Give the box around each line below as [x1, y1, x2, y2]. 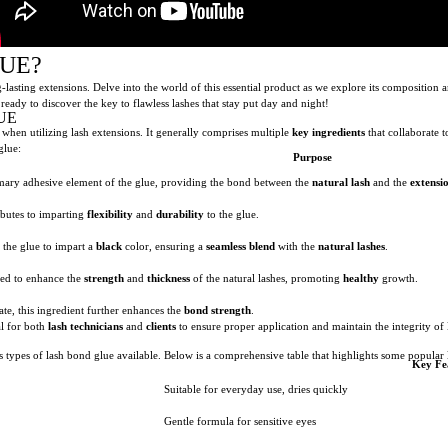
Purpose [292, 150, 332, 163]
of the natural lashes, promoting [190, 271, 343, 284]
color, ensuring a [122, 239, 206, 252]
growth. [379, 271, 418, 284]
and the [370, 175, 410, 188]
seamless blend [206, 239, 275, 252]
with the [275, 239, 318, 252]
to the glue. [204, 207, 259, 220]
